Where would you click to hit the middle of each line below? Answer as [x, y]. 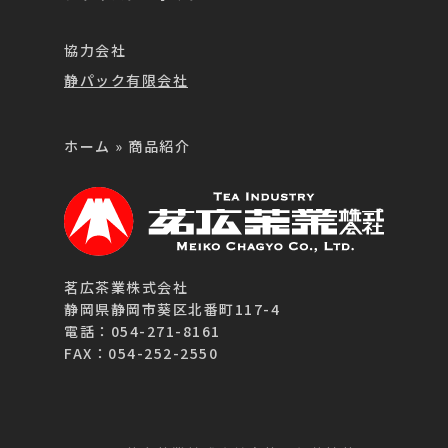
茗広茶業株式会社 [126, 287]
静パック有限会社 [126, 79]
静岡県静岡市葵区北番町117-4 [172, 309]
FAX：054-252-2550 [141, 353]
